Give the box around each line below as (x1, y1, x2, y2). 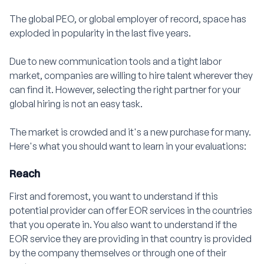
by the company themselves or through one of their (9, 246, 226, 259)
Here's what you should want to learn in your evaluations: (9, 140, 246, 152)
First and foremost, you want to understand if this (9, 190, 218, 202)
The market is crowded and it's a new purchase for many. (9, 126, 251, 138)
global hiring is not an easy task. (9, 97, 143, 110)
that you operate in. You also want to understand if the (9, 218, 237, 230)
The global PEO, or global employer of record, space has (9, 12, 246, 25)
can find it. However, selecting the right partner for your (9, 83, 240, 95)
